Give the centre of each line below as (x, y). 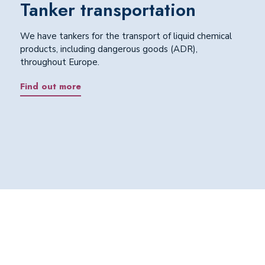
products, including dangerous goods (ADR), (109, 49)
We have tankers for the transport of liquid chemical (126, 36)
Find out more (50, 86)
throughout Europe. (59, 62)
